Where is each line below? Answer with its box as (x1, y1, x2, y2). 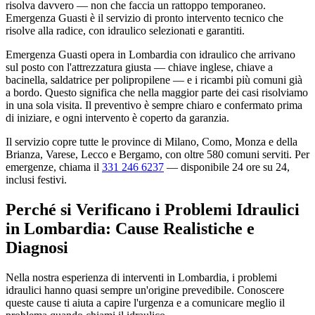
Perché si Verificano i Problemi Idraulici (6, 200, 300, 219)
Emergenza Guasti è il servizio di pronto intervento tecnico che (6, 11, 283, 24)
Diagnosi (6, 238, 68, 257)
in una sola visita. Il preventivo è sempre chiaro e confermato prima (6, 98, 302, 111)
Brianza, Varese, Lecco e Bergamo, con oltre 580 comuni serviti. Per (6, 148, 309, 160)
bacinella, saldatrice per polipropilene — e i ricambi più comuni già (6, 73, 302, 86)
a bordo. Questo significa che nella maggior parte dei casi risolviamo (6, 86, 308, 98)
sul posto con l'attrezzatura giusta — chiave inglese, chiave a (6, 60, 273, 73)
